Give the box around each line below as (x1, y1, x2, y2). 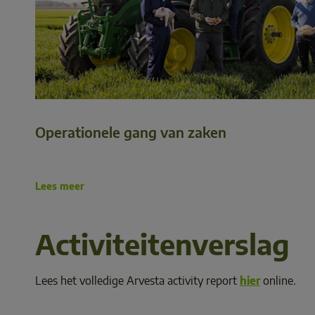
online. (260, 273, 299, 288)
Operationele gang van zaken (35, 122, 226, 141)
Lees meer (35, 180, 84, 193)
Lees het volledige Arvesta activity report (35, 273, 240, 288)
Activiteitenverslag (35, 226, 290, 262)
